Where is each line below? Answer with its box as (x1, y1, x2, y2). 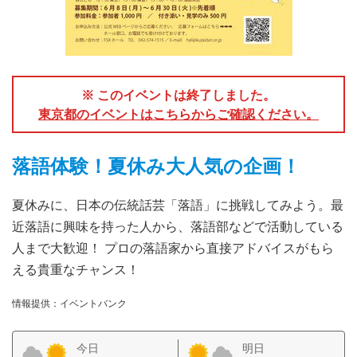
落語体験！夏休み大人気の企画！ (12, 151, 300, 178)
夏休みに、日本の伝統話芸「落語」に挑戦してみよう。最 (12, 195, 343, 214)
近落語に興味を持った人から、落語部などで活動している (12, 217, 343, 235)
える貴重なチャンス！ (12, 260, 139, 278)
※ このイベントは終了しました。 (81, 85, 276, 104)
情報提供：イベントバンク (12, 296, 127, 310)
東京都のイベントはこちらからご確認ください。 (38, 104, 319, 123)
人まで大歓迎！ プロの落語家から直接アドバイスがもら (12, 238, 334, 257)
